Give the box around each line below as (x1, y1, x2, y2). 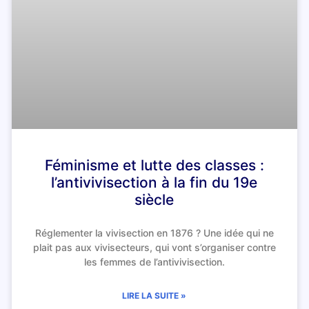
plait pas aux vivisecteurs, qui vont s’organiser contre (32, 241, 276, 253)
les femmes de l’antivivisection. (83, 255, 225, 268)
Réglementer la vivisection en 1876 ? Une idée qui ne (34, 226, 274, 239)
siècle (134, 190, 175, 208)
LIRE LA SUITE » (122, 290, 187, 301)
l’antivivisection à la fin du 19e (51, 173, 258, 191)
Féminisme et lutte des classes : (44, 156, 264, 174)
